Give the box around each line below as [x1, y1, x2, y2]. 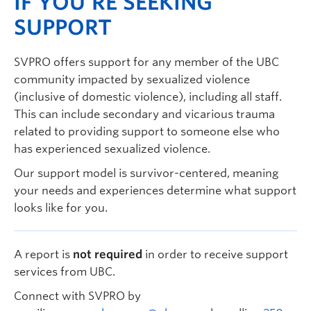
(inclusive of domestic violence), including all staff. [14, 90, 282, 103]
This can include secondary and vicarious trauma [14, 108, 275, 121]
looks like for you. [14, 201, 108, 215]
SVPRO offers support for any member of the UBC [14, 56, 279, 69]
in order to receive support [142, 248, 288, 261]
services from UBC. [14, 265, 115, 278]
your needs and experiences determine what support [14, 184, 296, 197]
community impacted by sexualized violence [14, 73, 250, 86]
